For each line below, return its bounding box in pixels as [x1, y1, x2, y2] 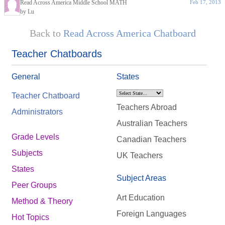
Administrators [12, 107, 63, 117]
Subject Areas [116, 174, 166, 183]
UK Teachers [116, 151, 163, 160]
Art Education [116, 193, 165, 202]
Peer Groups [12, 181, 57, 190]
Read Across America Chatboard [63, 28, 196, 39]
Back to [29, 28, 63, 39]
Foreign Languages [116, 209, 186, 218]
